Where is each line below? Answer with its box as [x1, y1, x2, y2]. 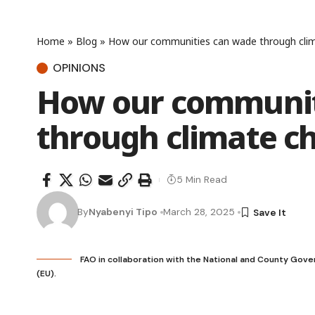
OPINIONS [53, 60, 105, 75]
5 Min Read [176, 173, 227, 186]
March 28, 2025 [163, 205, 236, 219]
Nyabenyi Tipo [89, 205, 158, 219]
